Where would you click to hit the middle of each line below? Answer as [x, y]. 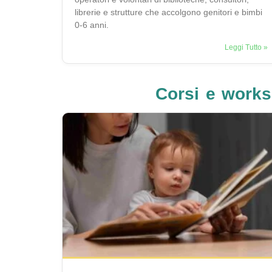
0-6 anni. [92, 25]
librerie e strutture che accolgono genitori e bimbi [168, 12]
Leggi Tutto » [246, 48]
